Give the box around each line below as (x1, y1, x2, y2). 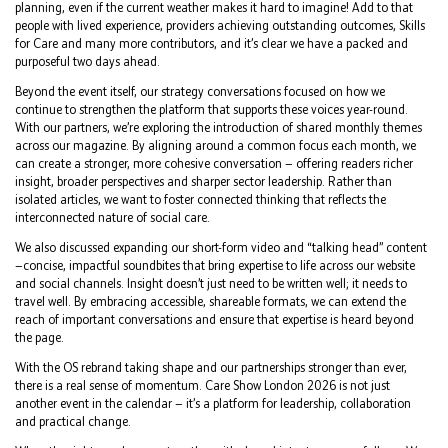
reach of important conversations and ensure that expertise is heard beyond (15, 311, 414, 327)
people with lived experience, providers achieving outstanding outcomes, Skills (15, 17, 425, 33)
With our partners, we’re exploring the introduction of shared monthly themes (15, 119, 422, 135)
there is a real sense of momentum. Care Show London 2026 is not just (15, 377, 390, 393)
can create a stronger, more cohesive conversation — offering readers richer (15, 155, 413, 171)
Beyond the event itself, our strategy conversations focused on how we (15, 83, 385, 99)
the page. (15, 329, 64, 345)
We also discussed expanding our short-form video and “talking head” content (15, 239, 427, 255)
